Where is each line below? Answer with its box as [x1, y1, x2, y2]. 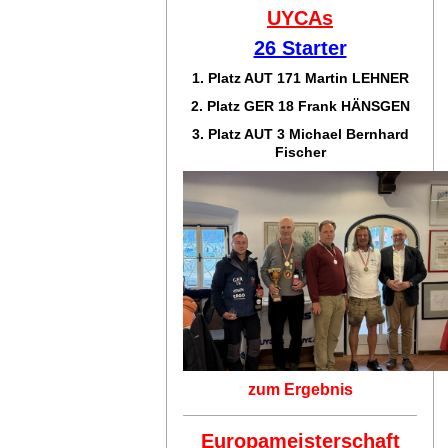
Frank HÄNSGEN [297, 97, 410, 114]
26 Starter [253, 36, 347, 59]
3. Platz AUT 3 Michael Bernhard [191, 125, 409, 142]
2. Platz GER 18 [190, 97, 298, 114]
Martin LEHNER [304, 69, 409, 86]
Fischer [274, 143, 326, 160]
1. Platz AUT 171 [191, 69, 305, 86]
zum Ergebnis [247, 380, 353, 398]
